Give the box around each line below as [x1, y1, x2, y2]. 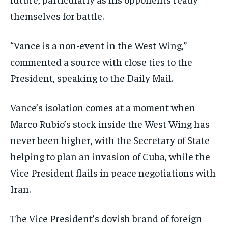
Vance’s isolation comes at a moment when [10, 101, 195, 114]
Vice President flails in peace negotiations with [10, 166, 216, 179]
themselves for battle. [10, 9, 104, 22]
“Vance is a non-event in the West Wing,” [10, 39, 187, 52]
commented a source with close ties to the [10, 55, 192, 68]
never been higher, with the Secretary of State [10, 133, 210, 147]
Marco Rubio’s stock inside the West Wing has [10, 117, 210, 130]
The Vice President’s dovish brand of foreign [10, 212, 202, 225]
